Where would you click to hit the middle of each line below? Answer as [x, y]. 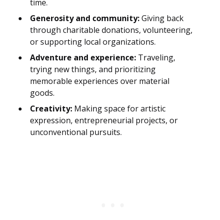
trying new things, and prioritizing [93, 69]
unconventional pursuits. [76, 132]
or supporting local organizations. [93, 42]
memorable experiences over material [100, 81]
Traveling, [156, 58]
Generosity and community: [85, 18]
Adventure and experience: [83, 58]
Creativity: [51, 109]
